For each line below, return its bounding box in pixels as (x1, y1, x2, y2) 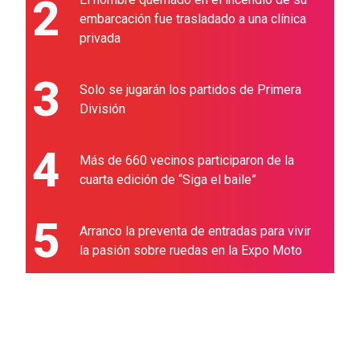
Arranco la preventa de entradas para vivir (80, 223, 311, 239)
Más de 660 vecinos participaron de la (80, 153, 294, 169)
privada (80, 31, 121, 47)
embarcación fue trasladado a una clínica (80, 11, 306, 27)
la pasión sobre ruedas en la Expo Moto (80, 243, 302, 259)
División (80, 101, 125, 117)
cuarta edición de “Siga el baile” (80, 172, 256, 188)
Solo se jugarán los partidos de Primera (80, 82, 301, 98)
